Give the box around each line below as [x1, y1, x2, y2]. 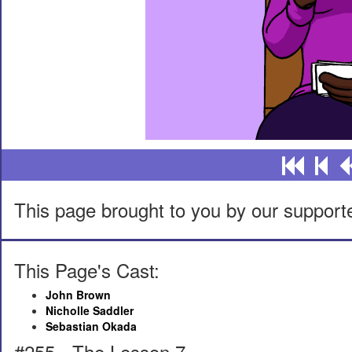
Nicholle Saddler [46, 302, 134, 318]
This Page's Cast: [14, 256, 159, 284]
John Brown [46, 287, 111, 302]
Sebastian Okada [46, 318, 137, 334]
